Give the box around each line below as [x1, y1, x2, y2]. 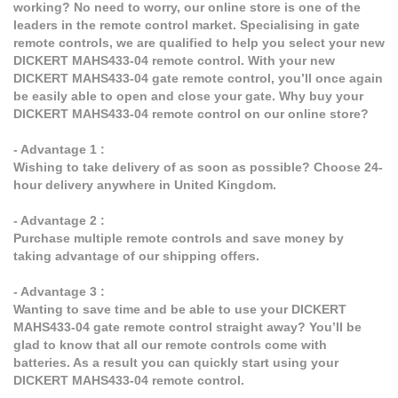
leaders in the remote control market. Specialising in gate [13, 18, 360, 33]
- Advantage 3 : [13, 284, 105, 299]
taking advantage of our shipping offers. [13, 249, 259, 264]
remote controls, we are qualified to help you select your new [13, 36, 385, 51]
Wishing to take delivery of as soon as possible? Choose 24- [13, 160, 383, 175]
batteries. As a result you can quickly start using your [13, 355, 338, 370]
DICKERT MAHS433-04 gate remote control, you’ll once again [13, 71, 383, 86]
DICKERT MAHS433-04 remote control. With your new [13, 53, 335, 68]
